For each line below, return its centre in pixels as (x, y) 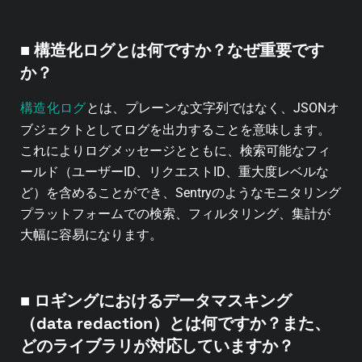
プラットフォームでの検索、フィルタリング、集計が (175, 213)
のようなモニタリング (276, 192)
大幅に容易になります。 (91, 234)
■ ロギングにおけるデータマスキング (156, 301)
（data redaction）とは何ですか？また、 (175, 324)
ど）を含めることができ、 (98, 192)
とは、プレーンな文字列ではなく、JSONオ (213, 107)
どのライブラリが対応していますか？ (158, 346)
